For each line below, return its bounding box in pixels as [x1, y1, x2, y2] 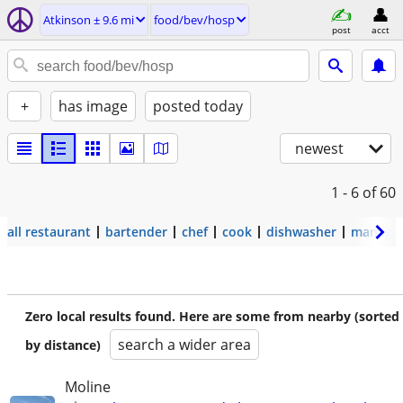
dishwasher [266, 223, 336, 240]
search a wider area [118, 335, 251, 354]
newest [295, 139, 344, 158]
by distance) [25, 336, 101, 354]
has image [58, 96, 128, 116]
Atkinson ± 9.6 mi [43, 12, 134, 28]
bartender [105, 223, 167, 240]
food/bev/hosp [154, 12, 235, 28]
